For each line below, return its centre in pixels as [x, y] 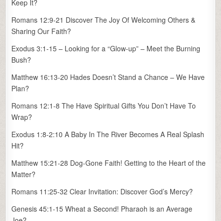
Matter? [24, 174]
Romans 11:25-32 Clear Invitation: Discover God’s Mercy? [102, 191]
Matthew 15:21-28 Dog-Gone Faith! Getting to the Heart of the [109, 163]
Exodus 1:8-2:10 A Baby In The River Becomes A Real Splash [108, 134]
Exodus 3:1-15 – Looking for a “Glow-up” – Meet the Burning [106, 48]
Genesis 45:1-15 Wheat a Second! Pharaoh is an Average [102, 209]
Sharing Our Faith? [41, 31]
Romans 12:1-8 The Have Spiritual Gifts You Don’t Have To [104, 106]
